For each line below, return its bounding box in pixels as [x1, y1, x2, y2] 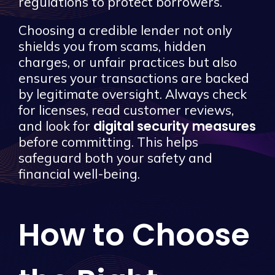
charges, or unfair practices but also [18, 54, 237, 71]
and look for [18, 118, 93, 134]
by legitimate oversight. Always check [18, 86, 247, 103]
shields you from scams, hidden [18, 38, 206, 55]
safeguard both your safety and [18, 150, 212, 166]
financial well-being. [18, 166, 140, 182]
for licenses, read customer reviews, [18, 102, 234, 118]
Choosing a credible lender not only [18, 22, 232, 39]
